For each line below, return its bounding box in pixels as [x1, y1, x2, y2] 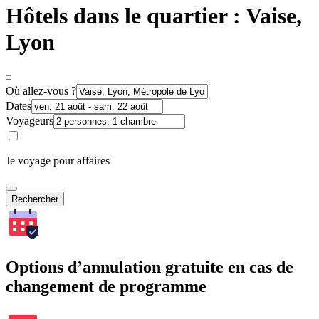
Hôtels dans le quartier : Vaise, [6, 3, 302, 29]
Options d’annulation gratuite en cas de [6, 257, 293, 276]
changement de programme [6, 276, 206, 296]
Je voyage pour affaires [6, 154, 110, 167]
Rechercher [11, 193, 58, 204]
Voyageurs [6, 114, 53, 127]
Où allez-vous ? [6, 84, 76, 97]
